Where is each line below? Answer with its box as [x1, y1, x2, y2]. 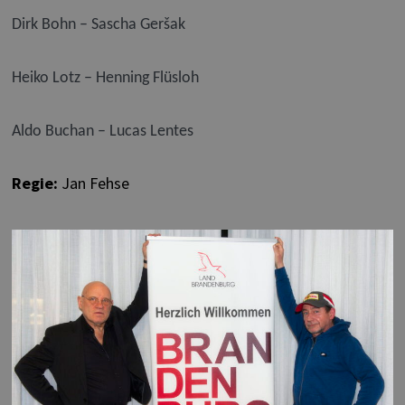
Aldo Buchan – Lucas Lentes [11, 123, 193, 141]
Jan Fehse [57, 173, 129, 194]
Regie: [11, 173, 58, 194]
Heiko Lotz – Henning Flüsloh [11, 70, 199, 88]
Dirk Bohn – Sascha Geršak [11, 16, 185, 34]
